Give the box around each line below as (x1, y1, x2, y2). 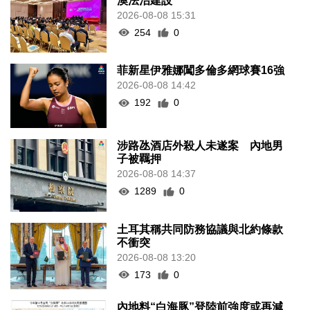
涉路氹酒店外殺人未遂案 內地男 (117, 140, 284, 152)
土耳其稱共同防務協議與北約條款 (117, 223, 284, 235)
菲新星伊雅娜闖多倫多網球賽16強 (117, 64, 285, 77)
